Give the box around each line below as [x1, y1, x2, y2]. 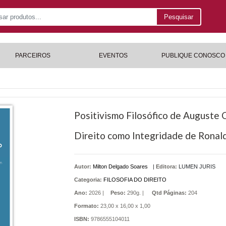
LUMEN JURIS [178, 163, 215, 169]
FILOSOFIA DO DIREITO [103, 177, 166, 183]
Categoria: [74, 177, 102, 183]
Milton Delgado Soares [92, 163, 148, 169]
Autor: [74, 163, 93, 169]
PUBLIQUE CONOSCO [161, 52, 225, 59]
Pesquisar [164, 13, 194, 21]
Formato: [74, 203, 99, 209]
